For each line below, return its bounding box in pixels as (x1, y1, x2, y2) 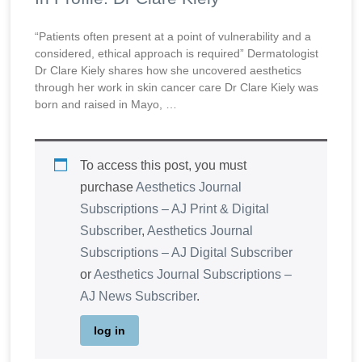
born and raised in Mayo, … (35, 98, 178, 112)
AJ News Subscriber (80, 289, 197, 304)
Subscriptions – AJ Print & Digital (80, 202, 270, 217)
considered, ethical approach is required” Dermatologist (35, 47, 319, 61)
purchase (80, 180, 137, 195)
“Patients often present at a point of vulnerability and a (35, 30, 312, 44)
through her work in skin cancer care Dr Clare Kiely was (35, 81, 319, 95)
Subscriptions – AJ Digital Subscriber (80, 246, 293, 260)
